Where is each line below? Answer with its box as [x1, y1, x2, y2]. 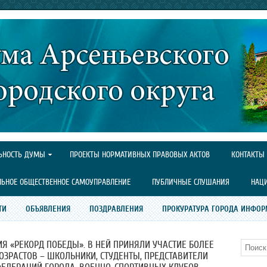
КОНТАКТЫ [231, 150, 265, 159]
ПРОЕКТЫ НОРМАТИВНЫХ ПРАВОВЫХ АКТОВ [70, 150, 210, 159]
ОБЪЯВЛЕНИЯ [25, 204, 70, 213]
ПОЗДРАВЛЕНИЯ [89, 204, 143, 213]
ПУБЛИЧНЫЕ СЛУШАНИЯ [152, 178, 229, 187]
